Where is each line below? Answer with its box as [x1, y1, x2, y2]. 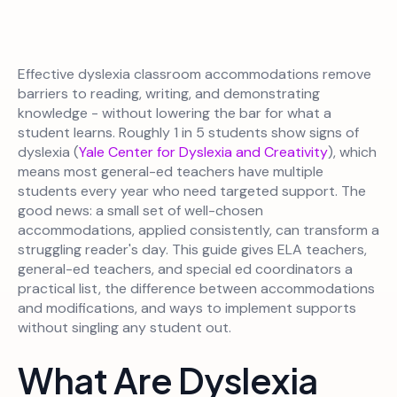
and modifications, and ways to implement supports [18, 298, 356, 317]
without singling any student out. [18, 317, 231, 337]
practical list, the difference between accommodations [18, 278, 375, 298]
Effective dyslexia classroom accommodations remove [18, 64, 371, 83]
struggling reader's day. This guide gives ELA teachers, [18, 239, 367, 259]
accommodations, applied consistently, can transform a [18, 220, 379, 239]
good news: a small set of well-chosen [18, 200, 263, 220]
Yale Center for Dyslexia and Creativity [79, 142, 328, 161]
